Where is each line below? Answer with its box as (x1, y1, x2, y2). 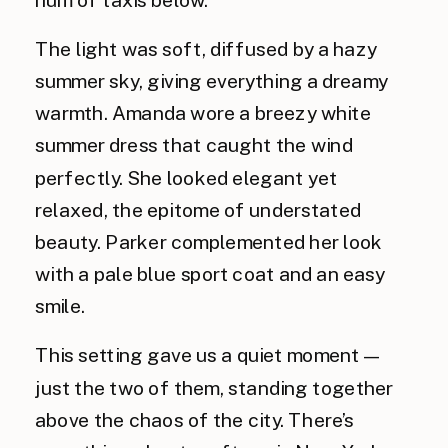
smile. (35, 295, 86, 318)
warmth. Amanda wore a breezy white (35, 102, 371, 125)
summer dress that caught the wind (35, 134, 353, 157)
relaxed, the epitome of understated (35, 198, 362, 222)
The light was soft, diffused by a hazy (35, 37, 377, 61)
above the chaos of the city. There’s (35, 408, 355, 432)
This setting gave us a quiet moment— (35, 344, 383, 367)
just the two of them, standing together (35, 376, 394, 399)
